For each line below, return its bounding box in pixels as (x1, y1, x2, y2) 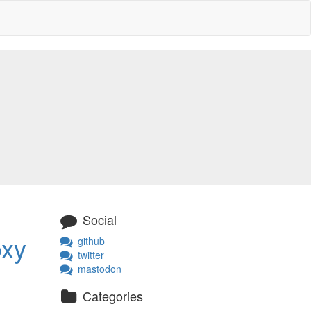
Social (79, 210, 117, 228)
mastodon (74, 261, 121, 276)
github (74, 233, 105, 248)
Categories (79, 286, 144, 305)
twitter (74, 247, 104, 262)
